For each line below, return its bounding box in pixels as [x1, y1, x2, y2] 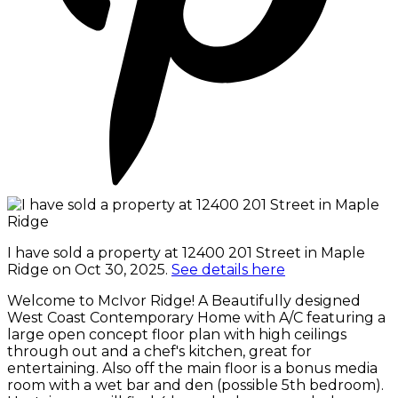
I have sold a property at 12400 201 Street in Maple [7, 243, 365, 261]
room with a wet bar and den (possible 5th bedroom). [7, 376, 384, 394]
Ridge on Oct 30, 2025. [7, 260, 171, 278]
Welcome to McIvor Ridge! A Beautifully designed [7, 291, 361, 309]
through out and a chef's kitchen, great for [7, 342, 312, 360]
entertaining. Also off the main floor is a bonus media [7, 359, 378, 377]
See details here [171, 260, 285, 278]
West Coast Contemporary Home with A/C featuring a [7, 308, 386, 326]
